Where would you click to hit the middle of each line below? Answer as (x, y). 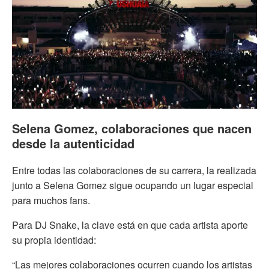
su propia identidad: (54, 240)
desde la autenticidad (73, 143)
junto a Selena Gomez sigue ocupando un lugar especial (133, 185)
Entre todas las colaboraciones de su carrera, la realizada (134, 170)
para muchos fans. (51, 200)
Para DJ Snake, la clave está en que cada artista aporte (130, 225)
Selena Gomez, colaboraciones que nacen (132, 128)
